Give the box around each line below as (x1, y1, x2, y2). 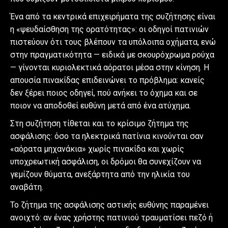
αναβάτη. (10, 182, 43, 192)
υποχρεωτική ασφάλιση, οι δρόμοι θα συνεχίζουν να (10, 156, 201, 166)
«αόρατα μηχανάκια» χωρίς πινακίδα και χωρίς (10, 144, 184, 154)
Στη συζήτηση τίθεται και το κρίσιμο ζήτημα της (10, 118, 189, 128)
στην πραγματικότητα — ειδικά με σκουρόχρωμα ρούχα (10, 49, 214, 60)
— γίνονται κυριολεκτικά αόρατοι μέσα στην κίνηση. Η (10, 62, 209, 72)
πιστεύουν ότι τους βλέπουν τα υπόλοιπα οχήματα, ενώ (10, 37, 216, 47)
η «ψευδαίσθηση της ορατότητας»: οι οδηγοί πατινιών (10, 24, 209, 34)
